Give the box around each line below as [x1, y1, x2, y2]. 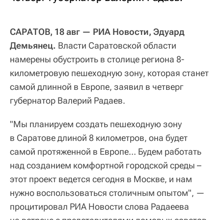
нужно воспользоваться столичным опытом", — [10, 188, 205, 198]
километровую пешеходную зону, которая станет [10, 68, 209, 79]
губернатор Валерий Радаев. [10, 95, 125, 106]
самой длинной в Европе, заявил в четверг [10, 82, 184, 92]
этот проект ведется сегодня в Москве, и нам [10, 174, 192, 185]
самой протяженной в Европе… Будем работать [10, 146, 201, 157]
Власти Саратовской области [56, 40, 176, 51]
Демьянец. [10, 40, 56, 51]
